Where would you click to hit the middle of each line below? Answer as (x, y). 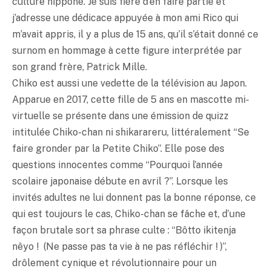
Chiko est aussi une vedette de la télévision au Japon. (129, 83)
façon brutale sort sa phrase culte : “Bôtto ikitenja (124, 230)
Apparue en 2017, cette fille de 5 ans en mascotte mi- (131, 100)
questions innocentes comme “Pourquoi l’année (117, 165)
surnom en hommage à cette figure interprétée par (127, 51)
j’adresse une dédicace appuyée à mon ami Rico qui (125, 18)
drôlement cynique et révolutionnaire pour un (114, 263)
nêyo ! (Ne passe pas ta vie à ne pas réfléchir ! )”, (119, 247)
